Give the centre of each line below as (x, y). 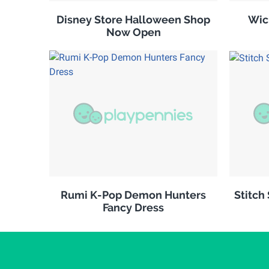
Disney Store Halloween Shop (133, 19)
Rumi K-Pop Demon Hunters (133, 195)
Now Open (133, 32)
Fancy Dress (133, 207)
